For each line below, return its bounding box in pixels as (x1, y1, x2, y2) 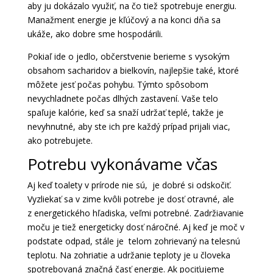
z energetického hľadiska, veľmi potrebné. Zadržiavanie (27, 207, 244, 219)
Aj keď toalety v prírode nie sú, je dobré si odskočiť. (27, 179, 232, 191)
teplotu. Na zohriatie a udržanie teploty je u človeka (27, 249, 230, 261)
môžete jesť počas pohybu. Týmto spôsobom (27, 79, 208, 91)
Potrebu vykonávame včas (27, 153, 218, 175)
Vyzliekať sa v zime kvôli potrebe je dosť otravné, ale (27, 193, 234, 205)
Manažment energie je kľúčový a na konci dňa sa (27, 14, 221, 26)
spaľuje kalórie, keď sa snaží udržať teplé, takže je (27, 107, 224, 119)
